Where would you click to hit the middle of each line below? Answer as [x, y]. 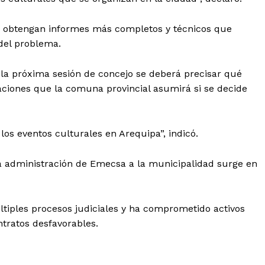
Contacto [132, 228]
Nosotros [131, 210]
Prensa [127, 246]
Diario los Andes [179, 182]
